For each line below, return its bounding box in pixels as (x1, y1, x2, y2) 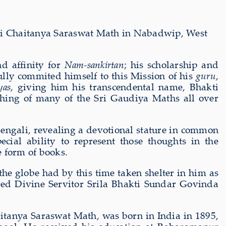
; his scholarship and (124, 58, 218, 71)
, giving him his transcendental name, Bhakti (11, 80, 219, 93)
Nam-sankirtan (64, 58, 124, 71)
